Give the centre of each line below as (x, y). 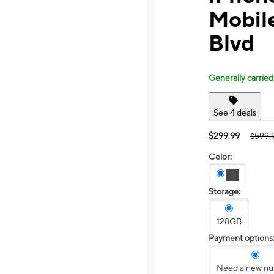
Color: (220, 156)
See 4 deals (235, 112)
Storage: (224, 192)
